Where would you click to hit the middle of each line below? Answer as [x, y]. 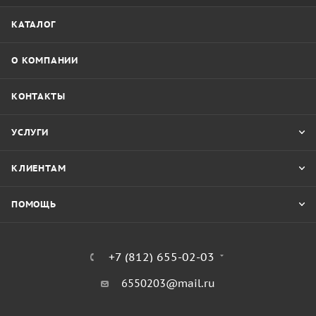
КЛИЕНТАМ [39, 168]
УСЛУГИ [30, 132]
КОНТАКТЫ [38, 96]
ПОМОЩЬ [34, 204]
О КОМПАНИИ [45, 60]
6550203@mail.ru [168, 283]
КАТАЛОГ [34, 24]
